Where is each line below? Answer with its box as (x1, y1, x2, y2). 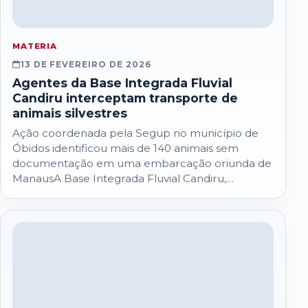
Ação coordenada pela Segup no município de (12, 126, 258, 140)
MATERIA (12, 41, 58, 52)
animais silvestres (12, 106, 127, 121)
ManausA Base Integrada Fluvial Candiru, (12, 172, 226, 186)
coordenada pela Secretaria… (12, 187, 168, 201)
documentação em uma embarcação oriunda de (12, 157, 272, 170)
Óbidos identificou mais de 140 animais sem (12, 142, 239, 155)
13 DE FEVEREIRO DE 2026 (20, 59, 151, 69)
